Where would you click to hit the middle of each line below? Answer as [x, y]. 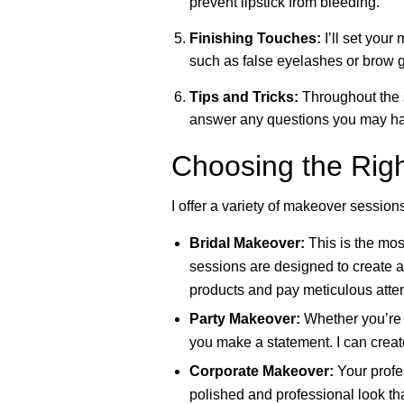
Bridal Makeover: [247, 243]
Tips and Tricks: [243, 96]
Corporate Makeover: [261, 372]
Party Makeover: [244, 318]
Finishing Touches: [255, 38]
